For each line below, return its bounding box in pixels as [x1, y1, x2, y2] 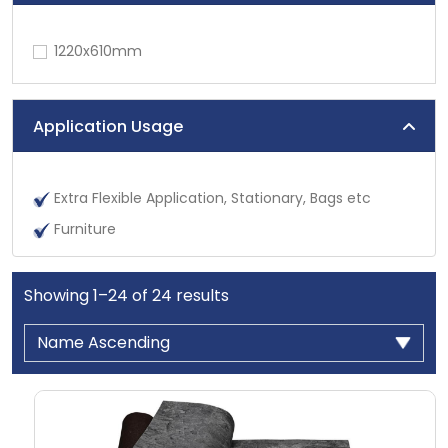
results [172, 284, 229, 308]
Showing [24, 284, 93, 308]
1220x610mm [54, 41, 142, 62]
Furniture [54, 219, 116, 240]
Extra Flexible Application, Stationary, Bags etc [54, 188, 371, 209]
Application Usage [33, 114, 183, 138]
